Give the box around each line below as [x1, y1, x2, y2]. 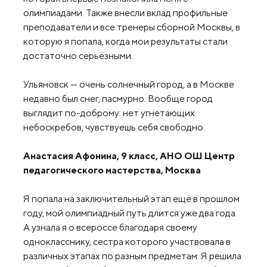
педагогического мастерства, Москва [23, 164, 201, 176]
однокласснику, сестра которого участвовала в [23, 235, 231, 247]
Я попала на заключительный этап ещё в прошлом [23, 193, 240, 204]
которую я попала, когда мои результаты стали [23, 35, 228, 47]
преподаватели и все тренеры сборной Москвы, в [23, 21, 240, 33]
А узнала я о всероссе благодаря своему [23, 221, 197, 233]
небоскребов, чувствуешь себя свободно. [23, 121, 205, 133]
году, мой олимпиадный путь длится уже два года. [23, 207, 237, 219]
